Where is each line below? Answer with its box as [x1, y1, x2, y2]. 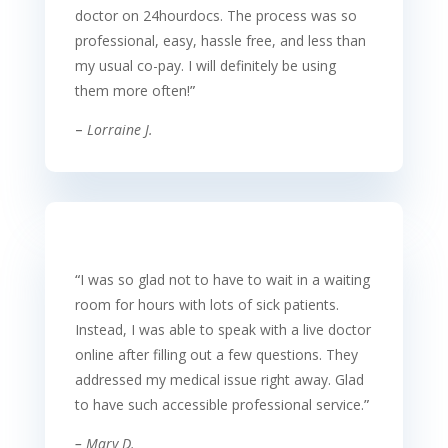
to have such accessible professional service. [74, 395, 364, 414]
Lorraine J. [86, 120, 153, 139]
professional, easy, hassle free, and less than [74, 31, 366, 50]
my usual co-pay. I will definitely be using [74, 56, 336, 75]
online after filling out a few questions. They [74, 345, 358, 364]
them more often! [74, 81, 190, 100]
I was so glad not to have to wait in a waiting [79, 270, 370, 289]
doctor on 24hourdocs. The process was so [74, 6, 357, 25]
